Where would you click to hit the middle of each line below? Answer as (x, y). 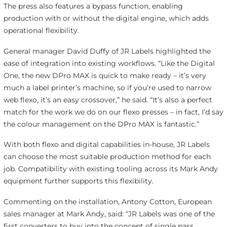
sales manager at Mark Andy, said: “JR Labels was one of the (109, 214)
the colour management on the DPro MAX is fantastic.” (101, 124)
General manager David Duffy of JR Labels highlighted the (107, 51)
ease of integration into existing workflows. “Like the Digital (109, 63)
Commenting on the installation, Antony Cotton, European (107, 202)
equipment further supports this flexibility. (78, 181)
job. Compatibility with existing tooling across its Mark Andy (110, 169)
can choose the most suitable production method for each (107, 157)
